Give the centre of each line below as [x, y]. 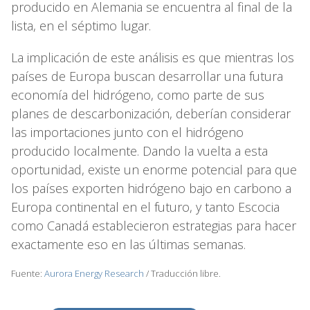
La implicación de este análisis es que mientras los [153, 58]
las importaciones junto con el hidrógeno [127, 133]
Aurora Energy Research [94, 274]
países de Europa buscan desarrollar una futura [147, 76]
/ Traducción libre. [182, 274]
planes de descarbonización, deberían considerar [151, 114]
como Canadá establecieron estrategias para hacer [154, 226]
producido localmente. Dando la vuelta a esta [139, 151]
